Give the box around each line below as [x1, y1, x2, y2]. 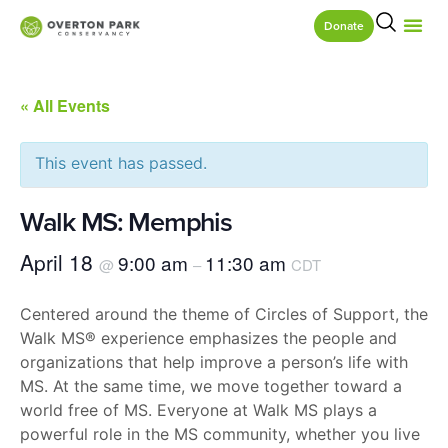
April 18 [20, 247, 99, 277]
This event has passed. [35, 153, 207, 173]
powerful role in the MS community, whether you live [20, 424, 420, 444]
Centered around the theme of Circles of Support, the [20, 304, 428, 324]
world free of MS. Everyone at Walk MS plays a [20, 400, 377, 420]
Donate [324, 17, 364, 34]
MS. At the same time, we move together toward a [20, 376, 402, 396]
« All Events [20, 94, 110, 117]
